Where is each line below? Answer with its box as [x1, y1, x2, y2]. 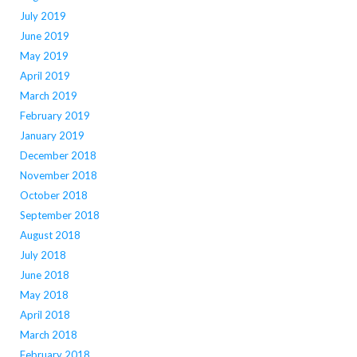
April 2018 [19, 308, 70, 322]
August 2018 [19, 229, 80, 242]
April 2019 [19, 69, 70, 83]
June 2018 [19, 269, 69, 282]
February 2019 [19, 109, 90, 123]
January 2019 [19, 129, 84, 143]
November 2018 [19, 169, 97, 182]
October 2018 [19, 189, 88, 202]
